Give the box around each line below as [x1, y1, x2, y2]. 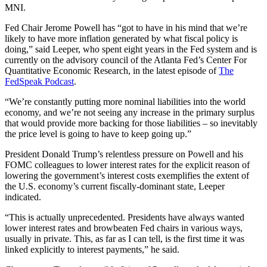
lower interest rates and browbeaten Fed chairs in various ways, [5, 222, 243, 233]
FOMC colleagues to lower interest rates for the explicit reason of [5, 159, 250, 170]
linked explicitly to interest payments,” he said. [5, 244, 184, 254]
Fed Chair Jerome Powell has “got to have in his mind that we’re [5, 22, 247, 33]
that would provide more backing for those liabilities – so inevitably [5, 117, 257, 128]
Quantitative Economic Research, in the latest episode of [5, 65, 219, 76]
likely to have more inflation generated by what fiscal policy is [5, 33, 238, 44]
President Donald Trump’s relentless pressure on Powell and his [5, 148, 243, 159]
